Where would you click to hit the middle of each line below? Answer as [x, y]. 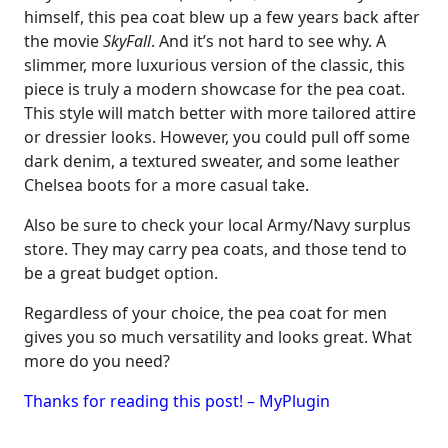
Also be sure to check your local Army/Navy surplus [217, 224]
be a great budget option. [121, 272]
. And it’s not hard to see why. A [268, 40]
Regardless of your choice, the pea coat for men [205, 312]
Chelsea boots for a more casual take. [166, 184]
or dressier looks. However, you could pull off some [217, 136]
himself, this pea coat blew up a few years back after [222, 16]
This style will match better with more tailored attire [220, 112]
